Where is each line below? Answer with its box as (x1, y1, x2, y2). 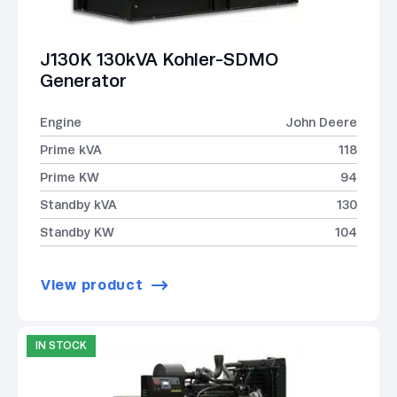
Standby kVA (40, 197, 117, 212)
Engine (40, 114, 82, 129)
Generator (40, 70, 127, 90)
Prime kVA (40, 142, 102, 157)
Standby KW (40, 224, 114, 239)
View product (41, 276, 144, 293)
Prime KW (40, 169, 99, 184)
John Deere (286, 114, 357, 129)
